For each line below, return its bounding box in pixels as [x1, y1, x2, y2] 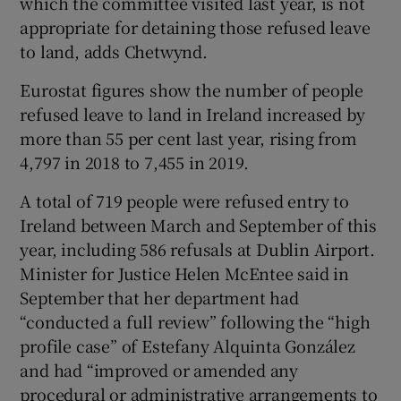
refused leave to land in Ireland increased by [20, 101, 365, 125]
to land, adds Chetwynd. [20, 38, 208, 63]
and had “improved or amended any [20, 357, 299, 381]
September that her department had [20, 285, 299, 309]
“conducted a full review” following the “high [20, 309, 371, 333]
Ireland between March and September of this [20, 212, 377, 236]
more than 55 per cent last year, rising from [20, 125, 357, 149]
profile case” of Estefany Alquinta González [20, 333, 355, 357]
